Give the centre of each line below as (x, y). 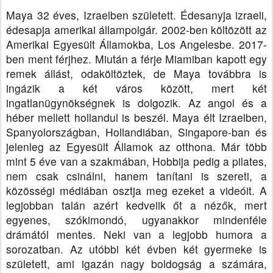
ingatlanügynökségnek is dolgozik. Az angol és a (136, 103)
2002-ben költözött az (214, 30)
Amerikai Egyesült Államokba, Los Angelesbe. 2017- (136, 44)
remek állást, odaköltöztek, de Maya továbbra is (136, 74)
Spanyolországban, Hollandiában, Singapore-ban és (136, 132)
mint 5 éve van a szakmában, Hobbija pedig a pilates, (136, 161)
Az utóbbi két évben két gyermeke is (168, 249)
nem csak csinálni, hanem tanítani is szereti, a (136, 176)
